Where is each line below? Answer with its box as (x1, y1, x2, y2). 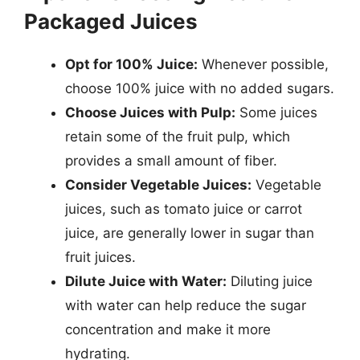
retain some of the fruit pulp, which (65, 128, 290, 145)
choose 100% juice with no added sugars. (65, 80, 334, 96)
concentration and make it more (65, 321, 271, 337)
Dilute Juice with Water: (65, 272, 227, 289)
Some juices (235, 104, 317, 121)
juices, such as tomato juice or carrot (65, 200, 302, 217)
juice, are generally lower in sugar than (65, 224, 314, 241)
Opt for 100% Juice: (65, 55, 198, 72)
